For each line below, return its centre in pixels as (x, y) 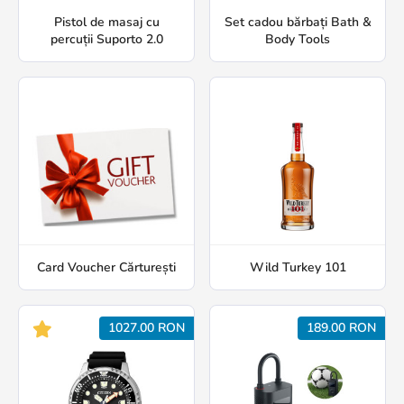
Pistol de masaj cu (106, 23)
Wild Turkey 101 (298, 268)
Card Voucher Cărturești (106, 268)
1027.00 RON (147, 328)
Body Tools (298, 40)
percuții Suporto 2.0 (106, 40)
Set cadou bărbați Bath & (298, 23)
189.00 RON (341, 328)
